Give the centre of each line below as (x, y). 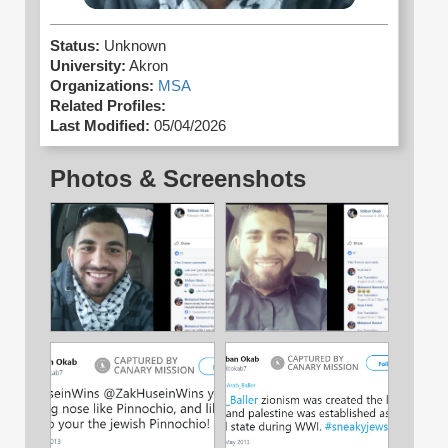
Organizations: (102, 86)
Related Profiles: (108, 106)
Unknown (135, 46)
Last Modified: (100, 126)
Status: (77, 46)
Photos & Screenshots (178, 179)
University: (88, 66)
